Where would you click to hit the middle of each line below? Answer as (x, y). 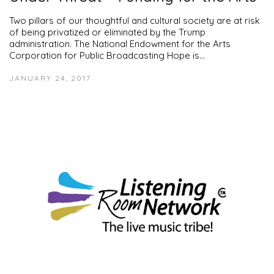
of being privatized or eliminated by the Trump (107, 32)
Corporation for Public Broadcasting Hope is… (107, 55)
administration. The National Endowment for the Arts (120, 43)
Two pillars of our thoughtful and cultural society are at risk (135, 20)
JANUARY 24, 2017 (50, 78)
